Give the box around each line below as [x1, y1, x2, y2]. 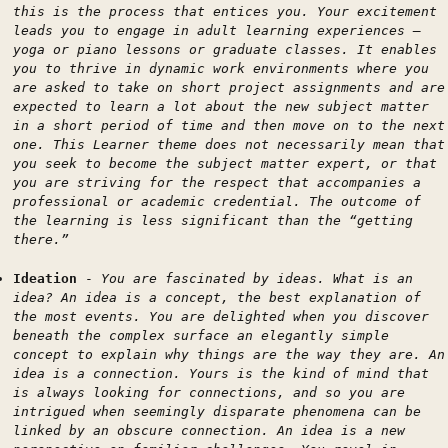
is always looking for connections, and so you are [13, 384, 405, 400]
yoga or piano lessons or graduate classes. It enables [13, 42, 437, 57]
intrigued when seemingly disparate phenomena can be [13, 403, 421, 419]
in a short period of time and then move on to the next [13, 118, 445, 133]
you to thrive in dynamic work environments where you [13, 61, 429, 76]
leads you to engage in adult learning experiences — [13, 23, 421, 38]
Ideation [13, 270, 77, 286]
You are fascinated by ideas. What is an [101, 270, 413, 286]
